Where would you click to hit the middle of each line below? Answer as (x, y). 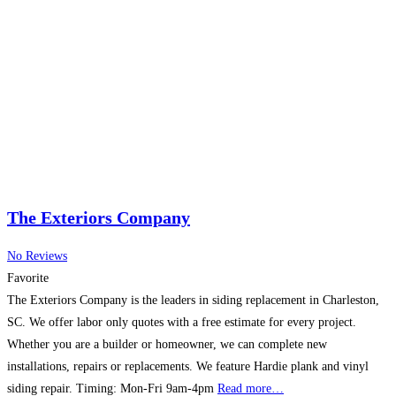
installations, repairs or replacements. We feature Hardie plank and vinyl (188, 366)
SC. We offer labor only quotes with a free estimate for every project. (182, 322)
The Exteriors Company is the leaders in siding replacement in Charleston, (193, 300)
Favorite (28, 278)
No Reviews (37, 255)
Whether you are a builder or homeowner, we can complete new (167, 344)
